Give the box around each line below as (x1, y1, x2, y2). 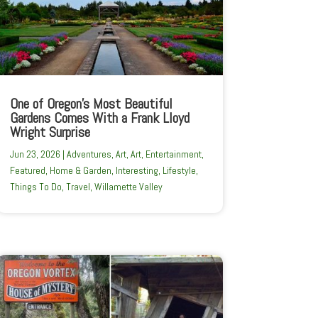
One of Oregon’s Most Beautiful (9, 94, 172, 114)
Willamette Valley (94, 180, 163, 194)
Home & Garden (49, 164, 111, 177)
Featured (9, 164, 45, 177)
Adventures (66, 148, 111, 161)
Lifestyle (162, 164, 196, 177)
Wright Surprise (9, 123, 90, 142)
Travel (65, 180, 90, 194)
